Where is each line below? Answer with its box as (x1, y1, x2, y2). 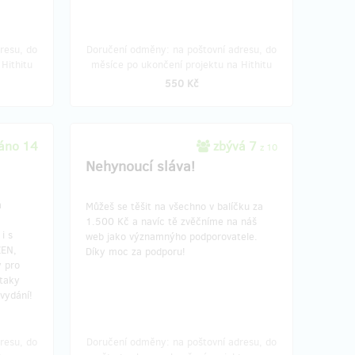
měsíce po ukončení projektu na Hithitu (91, 58, 272, 71)
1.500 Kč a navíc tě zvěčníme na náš (86, 215, 257, 228)
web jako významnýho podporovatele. (86, 230, 258, 243)
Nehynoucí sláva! (86, 157, 195, 176)
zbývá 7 (210, 138, 260, 155)
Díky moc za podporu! (86, 245, 185, 258)
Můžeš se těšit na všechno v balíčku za (86, 200, 263, 213)
